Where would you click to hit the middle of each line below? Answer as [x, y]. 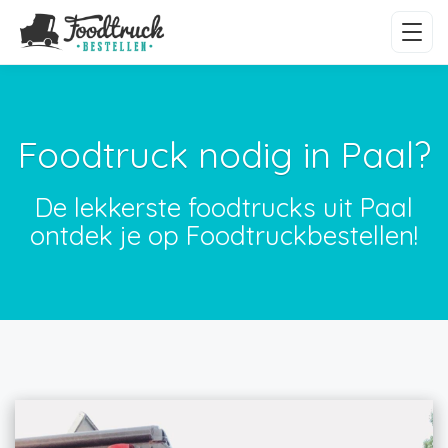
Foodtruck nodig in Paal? [224, 154]
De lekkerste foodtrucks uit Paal [224, 207]
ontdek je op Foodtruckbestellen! [224, 235]
